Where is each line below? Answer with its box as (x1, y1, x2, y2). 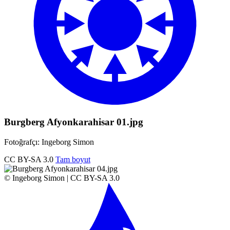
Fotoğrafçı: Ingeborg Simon (4, 137, 94, 146)
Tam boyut (55, 155, 90, 164)
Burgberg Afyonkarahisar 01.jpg (4, 116, 143, 127)
